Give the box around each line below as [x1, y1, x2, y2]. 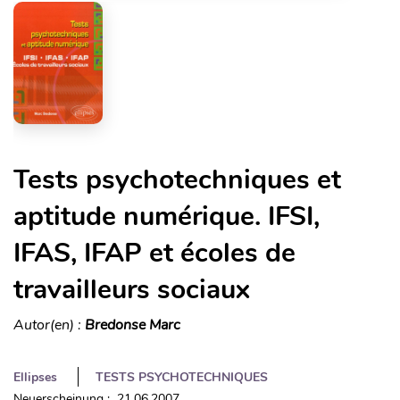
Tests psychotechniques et [13, 161, 341, 198]
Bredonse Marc [85, 314, 180, 335]
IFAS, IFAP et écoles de [13, 234, 296, 271]
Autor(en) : [13, 314, 85, 335]
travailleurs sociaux [13, 271, 250, 308]
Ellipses [13, 368, 57, 386]
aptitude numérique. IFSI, [13, 197, 320, 235]
